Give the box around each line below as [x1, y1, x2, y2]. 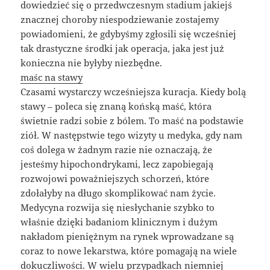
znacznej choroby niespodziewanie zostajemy [20, 13, 219, 25]
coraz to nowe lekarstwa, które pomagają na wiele [20, 244, 237, 257]
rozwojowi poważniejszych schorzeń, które [20, 172, 210, 184]
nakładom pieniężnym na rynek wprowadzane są [20, 230, 234, 242]
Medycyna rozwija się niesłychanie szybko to [20, 201, 215, 213]
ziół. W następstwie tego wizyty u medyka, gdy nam [20, 128, 243, 141]
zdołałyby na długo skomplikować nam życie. [20, 186, 216, 199]
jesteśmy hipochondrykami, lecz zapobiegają [20, 157, 214, 170]
